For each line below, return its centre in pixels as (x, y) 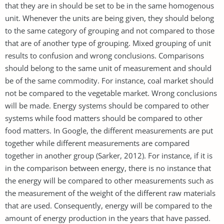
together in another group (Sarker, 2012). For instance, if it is (109, 155)
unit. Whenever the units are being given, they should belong (109, 18)
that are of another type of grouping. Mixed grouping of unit (108, 43)
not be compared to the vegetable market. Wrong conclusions (111, 93)
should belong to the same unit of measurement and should (108, 68)
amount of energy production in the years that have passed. (108, 218)
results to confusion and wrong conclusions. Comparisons (104, 55)
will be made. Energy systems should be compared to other (107, 105)
